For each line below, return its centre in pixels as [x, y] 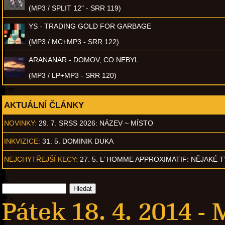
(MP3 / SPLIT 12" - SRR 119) [75, 8]
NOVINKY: [20, 123]
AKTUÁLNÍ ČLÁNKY [44, 105]
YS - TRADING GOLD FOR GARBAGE [90, 26]
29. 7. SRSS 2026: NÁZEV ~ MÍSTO [96, 123]
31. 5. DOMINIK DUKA [78, 141]
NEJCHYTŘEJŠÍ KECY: [41, 159]
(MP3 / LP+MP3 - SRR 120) [73, 75]
